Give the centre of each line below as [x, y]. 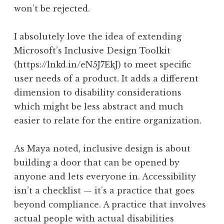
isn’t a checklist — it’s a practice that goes [104, 190]
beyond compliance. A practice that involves [110, 204]
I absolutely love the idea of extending [98, 36]
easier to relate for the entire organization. [108, 120]
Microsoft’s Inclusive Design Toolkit [92, 50]
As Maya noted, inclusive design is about [102, 148]
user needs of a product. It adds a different [106, 78]
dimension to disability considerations [98, 92]
